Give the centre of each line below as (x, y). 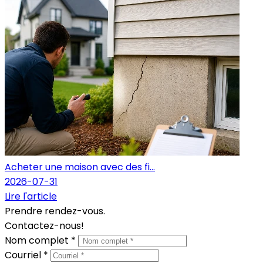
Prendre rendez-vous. (55, 211)
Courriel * (28, 255)
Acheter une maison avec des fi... (80, 167)
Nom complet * (41, 240)
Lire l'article (31, 196)
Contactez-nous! (44, 225)
